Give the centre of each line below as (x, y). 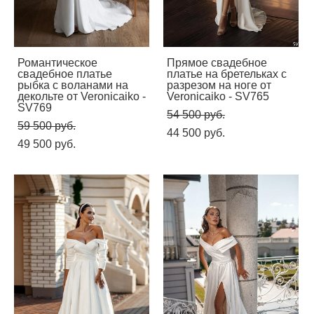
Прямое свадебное (217, 62)
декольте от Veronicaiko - (82, 96)
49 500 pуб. (47, 144)
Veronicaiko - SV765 (218, 96)
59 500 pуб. (47, 125)
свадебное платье (65, 74)
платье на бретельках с (227, 74)
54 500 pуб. (196, 114)
